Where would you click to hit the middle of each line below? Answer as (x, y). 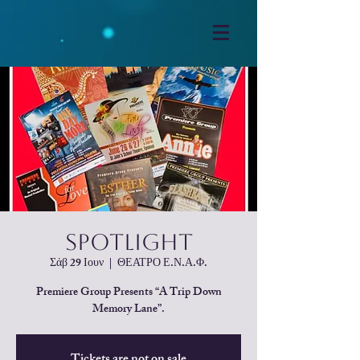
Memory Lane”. (129, 310)
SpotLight (129, 242)
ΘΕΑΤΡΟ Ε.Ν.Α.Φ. (162, 264)
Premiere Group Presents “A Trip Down (129, 293)
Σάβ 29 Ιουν (77, 264)
